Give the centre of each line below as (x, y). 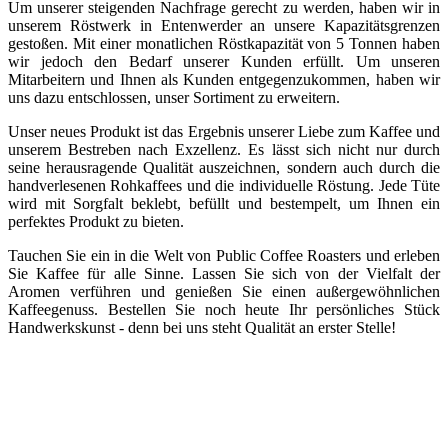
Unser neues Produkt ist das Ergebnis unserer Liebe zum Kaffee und (224, 131)
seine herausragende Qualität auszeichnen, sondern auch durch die (224, 167)
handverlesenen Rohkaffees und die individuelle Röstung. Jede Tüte (224, 185)
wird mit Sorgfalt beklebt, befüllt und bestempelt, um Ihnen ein (224, 203)
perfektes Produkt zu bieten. (96, 221)
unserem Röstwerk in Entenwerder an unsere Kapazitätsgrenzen (224, 25)
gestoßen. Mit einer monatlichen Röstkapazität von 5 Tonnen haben (224, 43)
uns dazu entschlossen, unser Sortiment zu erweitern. (174, 97)
